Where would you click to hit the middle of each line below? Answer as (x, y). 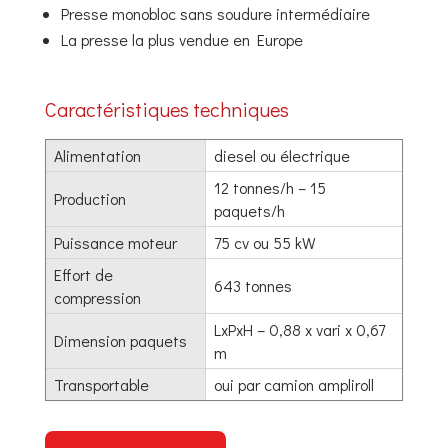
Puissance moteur (115, 242)
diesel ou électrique (281, 155)
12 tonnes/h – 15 (269, 187)
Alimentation (97, 155)
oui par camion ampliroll (293, 384)
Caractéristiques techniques (166, 108)
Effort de (83, 274)
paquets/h (249, 210)
